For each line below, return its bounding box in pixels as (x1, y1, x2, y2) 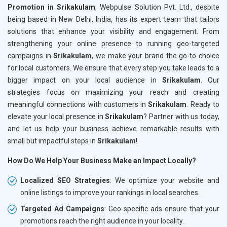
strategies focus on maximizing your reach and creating (8, 88, 219, 96)
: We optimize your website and (110, 176, 219, 184)
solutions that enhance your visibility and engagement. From (8, 27, 219, 35)
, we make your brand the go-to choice (92, 51, 220, 60)
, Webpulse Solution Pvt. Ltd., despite (95, 3, 220, 11)
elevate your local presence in (8, 112, 105, 121)
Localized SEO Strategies (20, 176, 110, 184)
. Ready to (186, 100, 220, 108)
